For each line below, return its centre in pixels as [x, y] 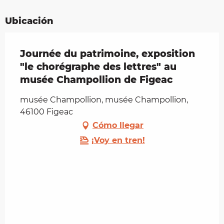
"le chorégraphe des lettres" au [98, 66]
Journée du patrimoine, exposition [107, 53]
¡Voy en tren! [118, 140]
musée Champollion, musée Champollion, [104, 99]
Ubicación [29, 21]
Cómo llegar [118, 125]
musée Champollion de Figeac [96, 79]
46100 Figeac [46, 111]
